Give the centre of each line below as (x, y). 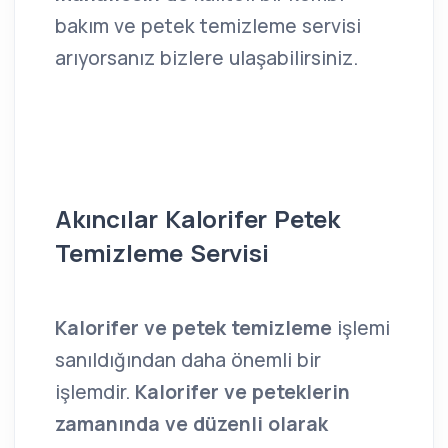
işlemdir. (95, 392)
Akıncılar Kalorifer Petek (198, 219)
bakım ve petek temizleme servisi (208, 26)
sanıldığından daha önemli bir (188, 360)
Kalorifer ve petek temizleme (193, 328)
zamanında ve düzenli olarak (191, 424)
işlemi (361, 328)
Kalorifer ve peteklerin (242, 392)
